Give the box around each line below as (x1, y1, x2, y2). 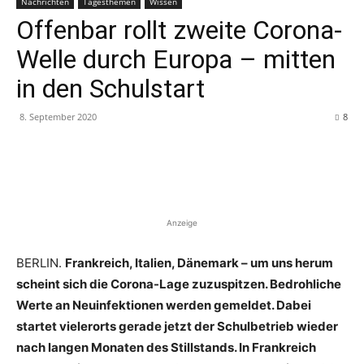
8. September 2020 (19, 110, 97, 123)
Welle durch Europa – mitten (16, 44, 336, 75)
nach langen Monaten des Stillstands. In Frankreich (16, 340, 316, 355)
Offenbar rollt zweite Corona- (16, 15, 342, 45)
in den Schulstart (16, 73, 205, 104)
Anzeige (167, 218, 197, 227)
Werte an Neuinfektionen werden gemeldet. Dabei (16, 297, 311, 313)
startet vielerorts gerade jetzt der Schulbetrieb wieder (16, 318, 338, 334)
